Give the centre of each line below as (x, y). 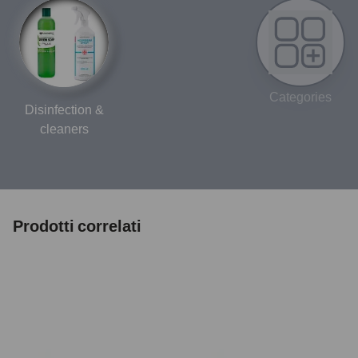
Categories (300, 97)
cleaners (64, 129)
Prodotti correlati (77, 226)
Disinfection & (64, 109)
